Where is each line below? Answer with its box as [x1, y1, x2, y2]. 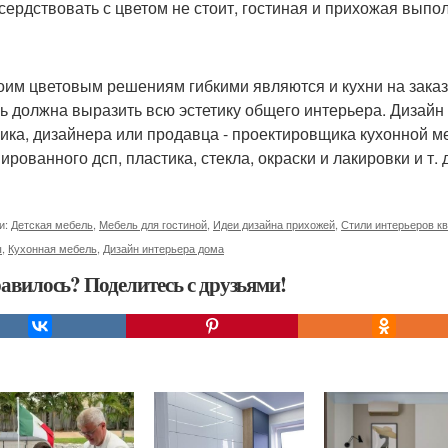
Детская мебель [11, 216, 93, 232]
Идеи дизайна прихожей [213, 216, 335, 232]
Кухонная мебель [8, 240, 97, 256]
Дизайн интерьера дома [103, 240, 224, 256]
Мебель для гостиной [99, 216, 207, 232]
